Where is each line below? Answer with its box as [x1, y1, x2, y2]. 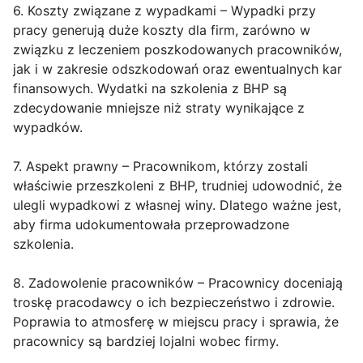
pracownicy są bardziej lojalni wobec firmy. [13, 333, 279, 350]
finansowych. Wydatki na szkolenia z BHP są [13, 80, 287, 97]
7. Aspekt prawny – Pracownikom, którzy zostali [13, 158, 308, 175]
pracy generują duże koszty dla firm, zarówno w [13, 22, 310, 39]
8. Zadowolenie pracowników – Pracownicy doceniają [13, 275, 343, 292]
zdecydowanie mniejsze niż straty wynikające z [13, 100, 305, 117]
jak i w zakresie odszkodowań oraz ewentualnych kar [13, 61, 342, 78]
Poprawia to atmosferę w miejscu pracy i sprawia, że [13, 314, 339, 331]
